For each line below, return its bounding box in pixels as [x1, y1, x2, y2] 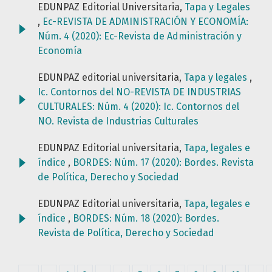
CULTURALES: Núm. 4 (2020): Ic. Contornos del [38, 101, 239, 113]
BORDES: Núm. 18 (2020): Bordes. [73, 212, 219, 225]
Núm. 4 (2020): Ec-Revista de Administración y [38, 30, 242, 42]
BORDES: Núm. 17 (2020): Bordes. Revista [73, 157, 254, 169]
